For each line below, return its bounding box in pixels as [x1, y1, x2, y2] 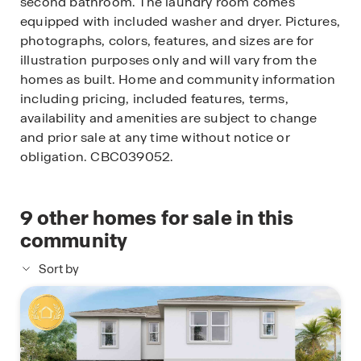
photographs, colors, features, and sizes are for [20, 31, 314, 49]
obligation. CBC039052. [20, 147, 174, 165]
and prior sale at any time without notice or [20, 128, 290, 146]
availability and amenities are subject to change [20, 109, 317, 127]
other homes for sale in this [33, 205, 294, 230]
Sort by [39, 260, 79, 277]
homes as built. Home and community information [20, 70, 336, 88]
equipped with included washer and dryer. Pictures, [20, 12, 341, 30]
